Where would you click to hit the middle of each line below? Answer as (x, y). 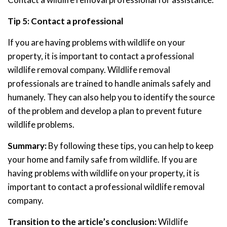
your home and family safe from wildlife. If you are (102, 160)
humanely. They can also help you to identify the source (111, 97)
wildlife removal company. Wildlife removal (89, 70)
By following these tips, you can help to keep (130, 146)
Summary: (27, 146)
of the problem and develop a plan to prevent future (105, 111)
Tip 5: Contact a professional (65, 21)
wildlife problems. (41, 125)
